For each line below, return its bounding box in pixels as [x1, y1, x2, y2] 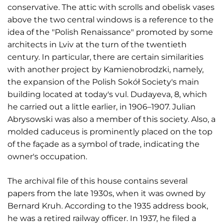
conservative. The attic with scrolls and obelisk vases [7, 2, 215, 12]
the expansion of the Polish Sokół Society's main [7, 77, 199, 87]
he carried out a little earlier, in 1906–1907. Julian [7, 102, 196, 111]
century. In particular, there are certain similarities [7, 52, 204, 62]
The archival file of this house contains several [7, 176, 188, 186]
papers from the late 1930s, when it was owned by [7, 189, 206, 198]
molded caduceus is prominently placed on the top [7, 127, 213, 136]
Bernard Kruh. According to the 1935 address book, [7, 201, 208, 211]
